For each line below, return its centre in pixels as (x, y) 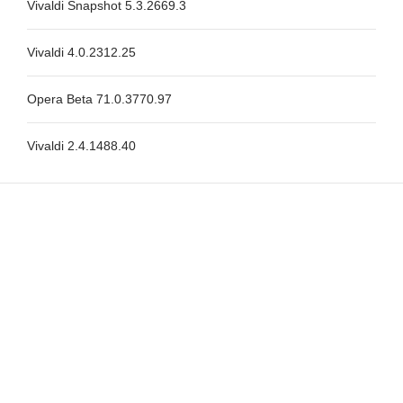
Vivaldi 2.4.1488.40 (81, 146)
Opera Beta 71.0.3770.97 (99, 99)
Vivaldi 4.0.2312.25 (81, 52)
